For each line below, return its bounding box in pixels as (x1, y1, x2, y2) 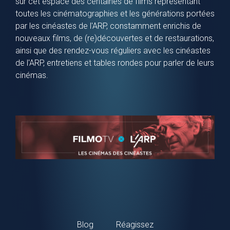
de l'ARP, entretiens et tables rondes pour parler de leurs (15, 58, 214, 68)
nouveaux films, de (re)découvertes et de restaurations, (15, 33, 214, 43)
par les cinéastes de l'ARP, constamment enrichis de (15, 21, 201, 31)
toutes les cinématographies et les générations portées (15, 9, 215, 18)
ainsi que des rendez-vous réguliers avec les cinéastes (15, 46, 210, 55)
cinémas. (15, 70, 48, 80)
